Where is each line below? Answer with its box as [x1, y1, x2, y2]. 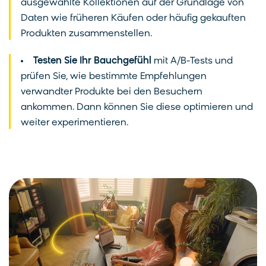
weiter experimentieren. [21, 118, 129, 128]
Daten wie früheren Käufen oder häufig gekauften [21, 13, 246, 23]
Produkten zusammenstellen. [21, 28, 153, 39]
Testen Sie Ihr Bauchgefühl [33, 56, 151, 66]
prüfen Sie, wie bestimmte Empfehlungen [21, 71, 207, 81]
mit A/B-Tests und [151, 56, 233, 66]
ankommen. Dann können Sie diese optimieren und [21, 102, 253, 112]
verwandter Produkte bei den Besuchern [21, 87, 202, 97]
